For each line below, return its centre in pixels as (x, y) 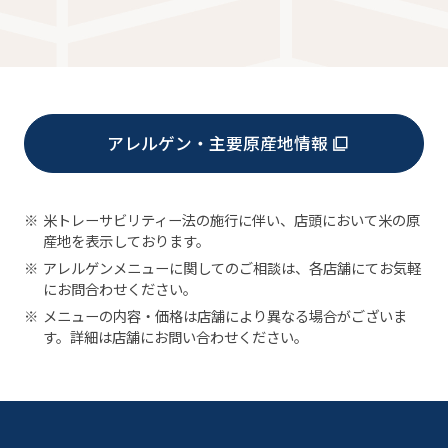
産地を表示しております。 (126, 241)
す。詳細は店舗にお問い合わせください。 (175, 336)
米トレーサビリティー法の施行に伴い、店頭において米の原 (231, 220)
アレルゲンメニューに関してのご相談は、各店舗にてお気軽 (231, 268)
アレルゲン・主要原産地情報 (217, 143)
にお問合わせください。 (119, 289)
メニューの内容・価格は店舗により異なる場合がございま (224, 315)
